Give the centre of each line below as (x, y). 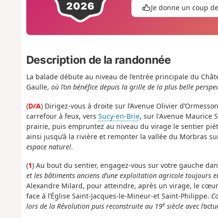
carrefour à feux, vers (62, 116)
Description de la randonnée (98, 60)
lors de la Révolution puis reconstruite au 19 (94, 206)
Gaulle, (38, 87)
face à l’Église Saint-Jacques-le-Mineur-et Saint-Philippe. (118, 196)
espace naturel (48, 146)
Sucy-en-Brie (119, 116)
